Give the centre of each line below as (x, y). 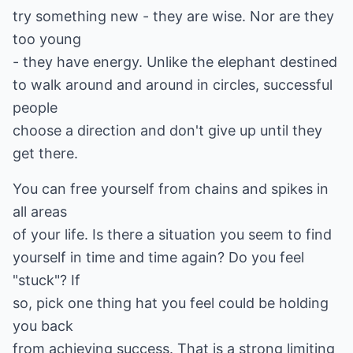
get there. (45, 153)
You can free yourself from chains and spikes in (171, 189)
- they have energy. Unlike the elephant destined (175, 62)
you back (43, 326)
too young (47, 39)
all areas (40, 212)
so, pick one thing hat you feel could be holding (171, 303)
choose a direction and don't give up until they (167, 130)
